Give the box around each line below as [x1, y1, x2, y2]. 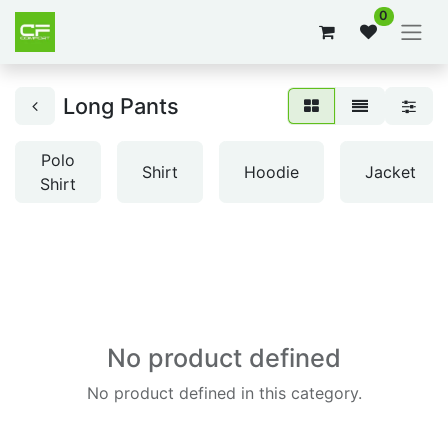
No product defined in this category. [86, 383, 362, 404]
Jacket [365, 162, 416, 183]
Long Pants [63, 93, 179, 120]
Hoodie [244, 162, 299, 183]
